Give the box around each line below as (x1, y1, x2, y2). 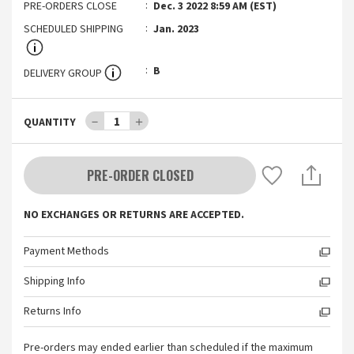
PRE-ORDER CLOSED (86, 166, 194, 185)
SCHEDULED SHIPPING (24, 21, 123, 37)
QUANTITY (24, 115, 76, 130)
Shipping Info (24, 273, 85, 289)
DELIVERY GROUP (24, 66, 102, 81)
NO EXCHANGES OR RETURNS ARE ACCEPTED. (24, 207, 244, 223)
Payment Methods (24, 243, 109, 259)
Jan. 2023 (153, 21, 199, 37)
